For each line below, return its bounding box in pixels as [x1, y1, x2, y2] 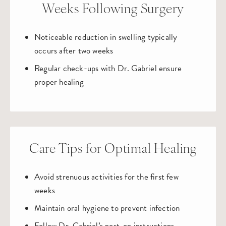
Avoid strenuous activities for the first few [34, 171, 179, 183]
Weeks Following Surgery [41, 3, 185, 17]
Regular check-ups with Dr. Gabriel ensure [34, 62, 182, 75]
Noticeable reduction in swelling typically [34, 31, 178, 43]
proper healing [34, 76, 84, 88]
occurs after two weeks [34, 44, 114, 57]
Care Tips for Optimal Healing [29, 143, 197, 156]
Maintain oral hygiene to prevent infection [34, 202, 180, 214]
